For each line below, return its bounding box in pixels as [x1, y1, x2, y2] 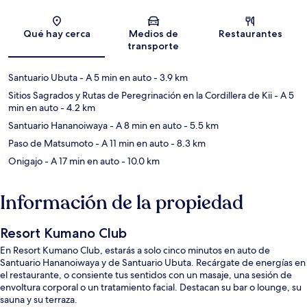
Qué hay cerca [23, 27, 90, 40]
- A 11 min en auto [93, 137, 169, 150]
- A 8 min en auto [108, 119, 182, 132]
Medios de [128, 27, 178, 40]
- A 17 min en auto [42, 155, 119, 168]
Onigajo [8, 155, 42, 168]
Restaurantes [218, 27, 282, 40]
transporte [127, 40, 180, 53]
